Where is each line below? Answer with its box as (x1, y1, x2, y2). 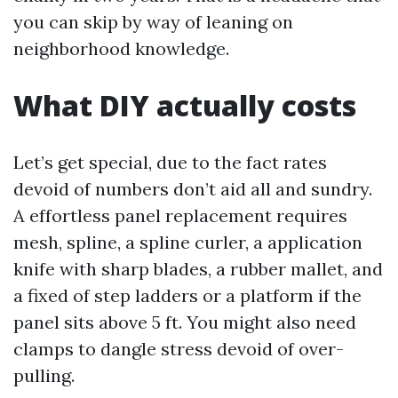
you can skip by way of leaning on (13, 11, 293, 33)
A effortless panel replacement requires (13, 204, 347, 227)
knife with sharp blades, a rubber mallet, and (13, 258, 383, 280)
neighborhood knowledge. (13, 37, 229, 60)
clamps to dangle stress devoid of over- (13, 338, 344, 360)
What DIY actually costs (13, 86, 356, 124)
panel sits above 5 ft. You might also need (13, 311, 356, 333)
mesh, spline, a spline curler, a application (13, 231, 362, 253)
